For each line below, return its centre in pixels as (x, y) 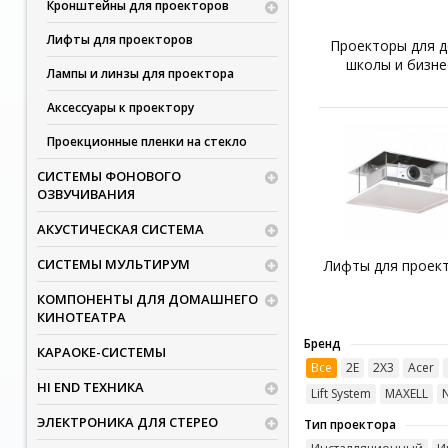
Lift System (340, 394)
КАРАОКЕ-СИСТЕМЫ (101, 352)
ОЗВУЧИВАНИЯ (85, 194)
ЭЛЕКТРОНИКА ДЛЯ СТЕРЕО (127, 422)
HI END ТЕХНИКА (90, 387)
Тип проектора (349, 425)
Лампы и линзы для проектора (140, 73)
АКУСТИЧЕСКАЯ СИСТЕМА (120, 229)
